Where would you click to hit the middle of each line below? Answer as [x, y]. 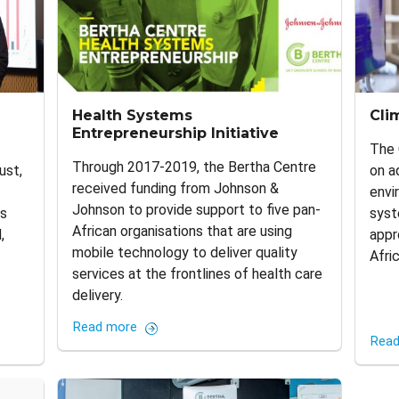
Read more [106, 328]
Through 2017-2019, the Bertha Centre [195, 167]
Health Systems [133, 116]
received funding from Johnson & [176, 189]
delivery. [98, 296]
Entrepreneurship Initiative [176, 134]
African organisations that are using [183, 232]
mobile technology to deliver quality [185, 253]
